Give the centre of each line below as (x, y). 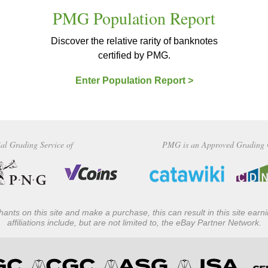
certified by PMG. (134, 55)
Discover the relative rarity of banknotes (134, 41)
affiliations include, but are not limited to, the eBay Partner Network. (134, 222)
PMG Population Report (134, 18)
